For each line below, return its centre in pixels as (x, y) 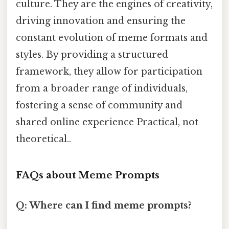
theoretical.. (43, 139)
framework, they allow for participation (109, 71)
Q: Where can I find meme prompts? (104, 205)
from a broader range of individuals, (102, 88)
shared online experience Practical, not (107, 122)
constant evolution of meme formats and (112, 38)
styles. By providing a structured (92, 54)
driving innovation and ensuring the (101, 21)
